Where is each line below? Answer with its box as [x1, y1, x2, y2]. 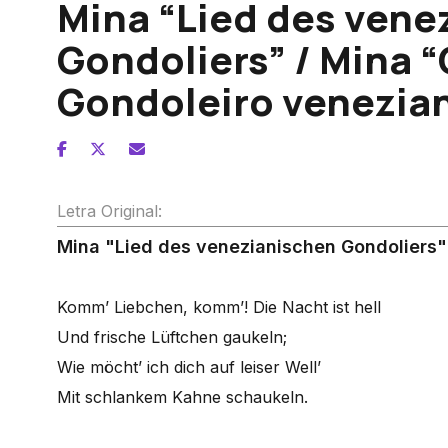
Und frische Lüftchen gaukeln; [57, 327, 287, 347]
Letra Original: [57, 201, 162, 221]
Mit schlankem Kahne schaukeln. [57, 387, 308, 407]
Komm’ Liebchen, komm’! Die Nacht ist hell [57, 297, 381, 317]
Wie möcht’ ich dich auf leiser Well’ [57, 357, 321, 377]
